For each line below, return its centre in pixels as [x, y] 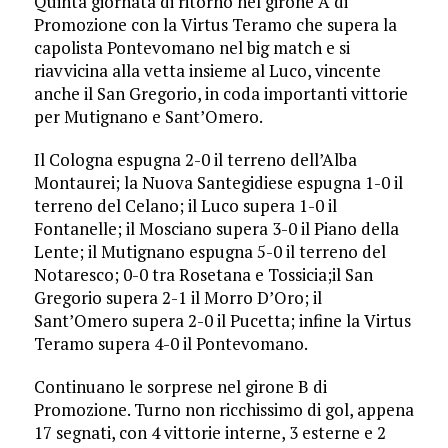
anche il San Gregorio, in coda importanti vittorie [220, 93]
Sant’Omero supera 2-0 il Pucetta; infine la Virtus [222, 320]
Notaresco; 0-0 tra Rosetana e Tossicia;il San [203, 274]
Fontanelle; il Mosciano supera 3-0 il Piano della [216, 228]
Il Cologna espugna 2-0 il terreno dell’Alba [195, 159]
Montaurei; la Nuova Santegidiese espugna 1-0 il [218, 182]
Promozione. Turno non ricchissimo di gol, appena [223, 409]
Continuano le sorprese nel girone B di [180, 386]
